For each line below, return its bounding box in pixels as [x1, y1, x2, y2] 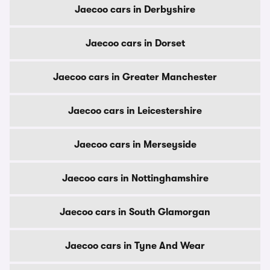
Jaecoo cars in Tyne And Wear [65, 240, 205, 251]
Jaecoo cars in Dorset [85, 38, 185, 49]
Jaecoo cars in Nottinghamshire [61, 173, 209, 184]
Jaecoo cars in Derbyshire [75, 4, 195, 15]
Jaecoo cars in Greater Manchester [53, 72, 217, 83]
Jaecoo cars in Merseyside [74, 139, 196, 150]
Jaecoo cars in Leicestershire [68, 105, 202, 116]
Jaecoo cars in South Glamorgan [60, 207, 210, 218]
